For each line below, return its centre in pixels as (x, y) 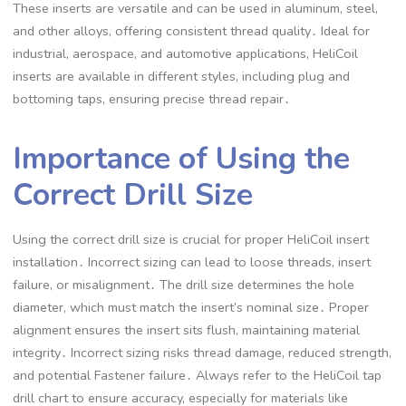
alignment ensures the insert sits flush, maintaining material (187, 330)
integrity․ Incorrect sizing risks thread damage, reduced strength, (203, 353)
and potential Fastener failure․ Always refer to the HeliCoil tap (198, 376)
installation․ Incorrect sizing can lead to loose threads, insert (192, 262)
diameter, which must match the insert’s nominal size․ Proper (191, 308)
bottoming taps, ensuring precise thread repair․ (152, 98)
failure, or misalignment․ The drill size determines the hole (184, 285)
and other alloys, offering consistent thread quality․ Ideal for (192, 30)
